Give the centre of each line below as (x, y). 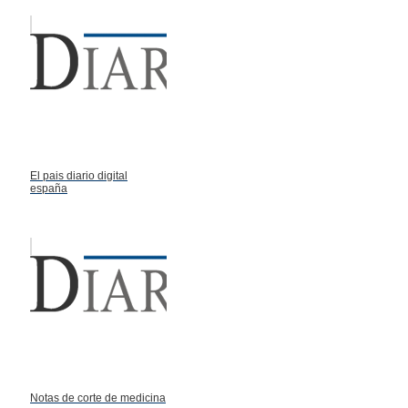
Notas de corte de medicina (98, 398)
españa (49, 188)
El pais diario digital (79, 175)
